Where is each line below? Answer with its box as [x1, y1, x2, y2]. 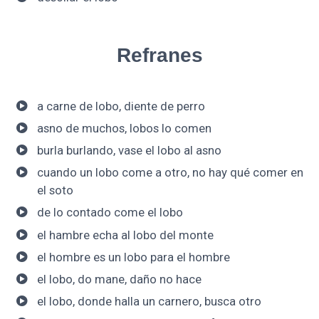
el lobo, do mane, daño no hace [36, 271, 202, 286]
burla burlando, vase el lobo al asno [36, 143, 221, 158]
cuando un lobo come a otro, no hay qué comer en [36, 165, 303, 180]
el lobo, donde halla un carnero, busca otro [36, 294, 261, 309]
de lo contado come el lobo [36, 205, 183, 220]
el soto [36, 183, 73, 198]
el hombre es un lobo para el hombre [36, 249, 230, 264]
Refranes [116, 43, 203, 66]
